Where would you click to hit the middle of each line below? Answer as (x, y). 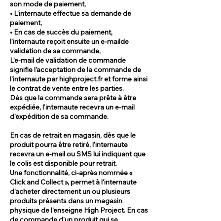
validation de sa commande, (55, 51)
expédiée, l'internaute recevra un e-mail (72, 107)
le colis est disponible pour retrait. (63, 163)
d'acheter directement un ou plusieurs (70, 191)
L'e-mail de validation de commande (68, 60)
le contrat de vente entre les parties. (67, 88)
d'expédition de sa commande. (59, 116)
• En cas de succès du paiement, (61, 32)
